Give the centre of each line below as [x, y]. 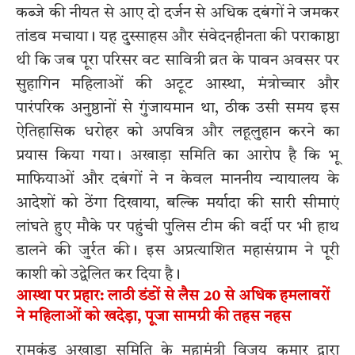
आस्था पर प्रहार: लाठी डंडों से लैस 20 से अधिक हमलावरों [173, 296]
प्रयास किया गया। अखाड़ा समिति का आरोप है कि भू [177, 156]
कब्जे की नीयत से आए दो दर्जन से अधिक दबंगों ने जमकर [177, 13]
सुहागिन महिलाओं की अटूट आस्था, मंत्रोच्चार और [177, 84]
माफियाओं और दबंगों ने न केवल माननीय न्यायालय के [177, 179]
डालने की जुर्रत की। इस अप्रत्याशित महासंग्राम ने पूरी [177, 251]
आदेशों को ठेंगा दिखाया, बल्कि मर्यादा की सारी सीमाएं [177, 203]
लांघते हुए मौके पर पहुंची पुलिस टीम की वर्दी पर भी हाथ [177, 227]
